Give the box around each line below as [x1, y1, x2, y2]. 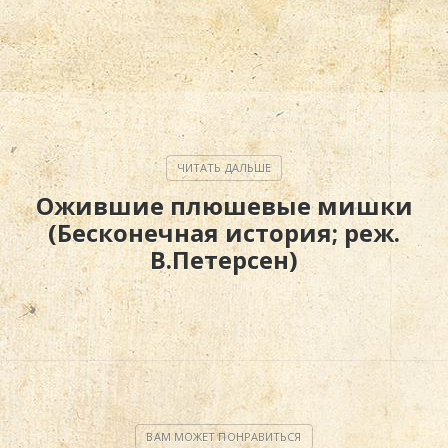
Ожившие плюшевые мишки [35, 188, 413, 222]
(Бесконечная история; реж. [48, 215, 400, 249]
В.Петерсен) [150, 242, 298, 276]
